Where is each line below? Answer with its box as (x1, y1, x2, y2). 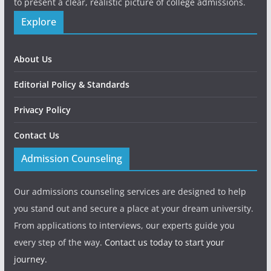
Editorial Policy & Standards (13, 79, 129, 90)
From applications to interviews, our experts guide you (13, 220, 235, 231)
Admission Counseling (21, 152, 122, 165)
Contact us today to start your (104, 237, 224, 248)
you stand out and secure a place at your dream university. (13, 203, 253, 214)
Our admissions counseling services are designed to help (13, 186, 246, 197)
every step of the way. (13, 237, 105, 248)
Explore (21, 15, 56, 28)
